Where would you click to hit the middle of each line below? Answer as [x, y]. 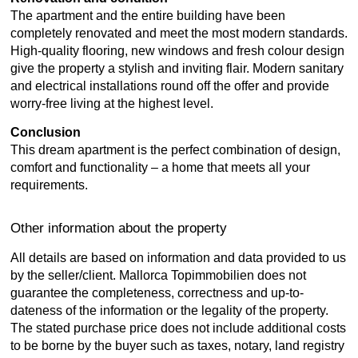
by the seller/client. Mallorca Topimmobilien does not [158, 275]
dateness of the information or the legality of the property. [169, 310]
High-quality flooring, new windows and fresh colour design [177, 51]
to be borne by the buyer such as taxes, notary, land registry [177, 346]
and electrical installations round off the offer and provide [170, 86]
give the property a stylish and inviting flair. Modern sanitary [177, 68]
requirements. [49, 185]
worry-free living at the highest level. [112, 103]
